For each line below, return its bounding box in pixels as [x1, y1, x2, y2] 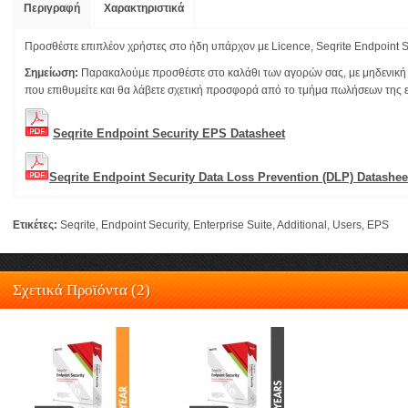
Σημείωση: [25, 66, 78, 79]
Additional [277, 219, 327, 231]
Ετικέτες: [13, 219, 57, 231]
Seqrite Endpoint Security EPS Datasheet [53, 127, 285, 140]
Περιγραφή [24, 2, 80, 15]
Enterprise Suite [193, 219, 272, 231]
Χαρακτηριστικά [104, 2, 184, 15]
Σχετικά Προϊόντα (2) [13, 281, 150, 299]
